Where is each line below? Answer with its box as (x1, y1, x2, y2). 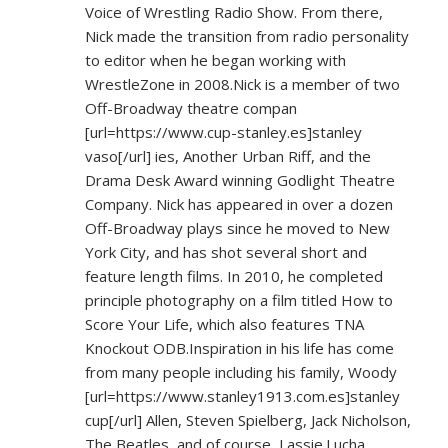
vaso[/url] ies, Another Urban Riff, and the (85, 146, 371, 166)
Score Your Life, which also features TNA (85, 314, 364, 334)
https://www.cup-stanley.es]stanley (116, 122, 362, 142)
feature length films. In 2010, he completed (85, 266, 383, 286)
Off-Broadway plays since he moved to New (85, 218, 390, 238)
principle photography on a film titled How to (85, 290, 393, 310)
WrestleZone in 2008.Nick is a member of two (85, 74, 400, 94)
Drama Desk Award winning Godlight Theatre (85, 170, 395, 190)
